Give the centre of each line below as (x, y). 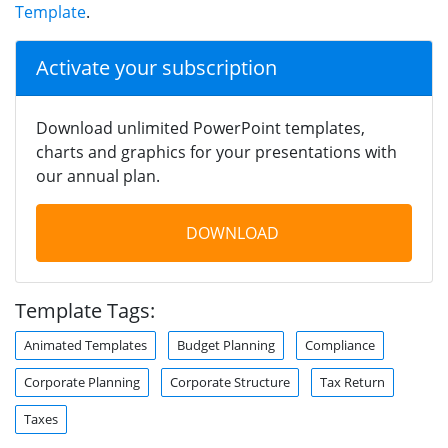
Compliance (340, 344)
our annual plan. (98, 175)
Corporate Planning (82, 381)
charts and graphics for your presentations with (216, 151)
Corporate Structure (230, 381)
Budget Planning (226, 344)
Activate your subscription (156, 67)
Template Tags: (85, 310)
